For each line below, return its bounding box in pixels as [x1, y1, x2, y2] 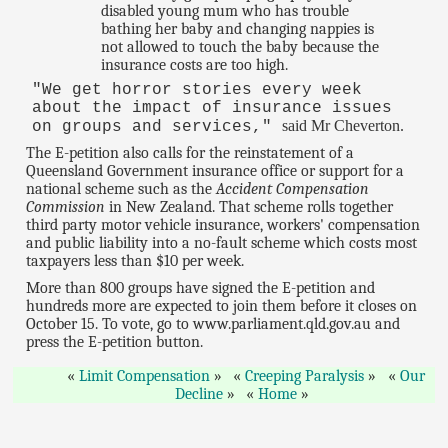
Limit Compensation [78, 367, 210, 386]
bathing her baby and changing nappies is [101, 19, 375, 38]
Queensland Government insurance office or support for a [26, 162, 405, 181]
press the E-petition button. [26, 333, 204, 352]
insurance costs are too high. [101, 55, 289, 74]
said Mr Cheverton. [281, 116, 404, 134]
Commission [26, 198, 106, 217]
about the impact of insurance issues [31, 98, 392, 117]
